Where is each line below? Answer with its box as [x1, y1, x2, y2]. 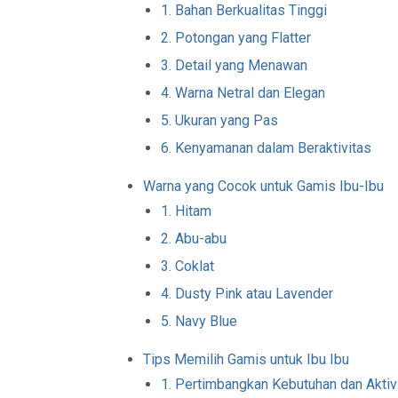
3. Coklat [161, 258, 215, 275]
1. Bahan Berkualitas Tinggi [161, 2, 328, 20]
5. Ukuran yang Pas [161, 112, 279, 130]
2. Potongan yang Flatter [161, 29, 312, 47]
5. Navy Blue [161, 313, 238, 330]
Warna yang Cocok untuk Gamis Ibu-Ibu [143, 178, 385, 195]
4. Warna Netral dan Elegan [161, 84, 326, 102]
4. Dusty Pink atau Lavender [161, 285, 334, 303]
